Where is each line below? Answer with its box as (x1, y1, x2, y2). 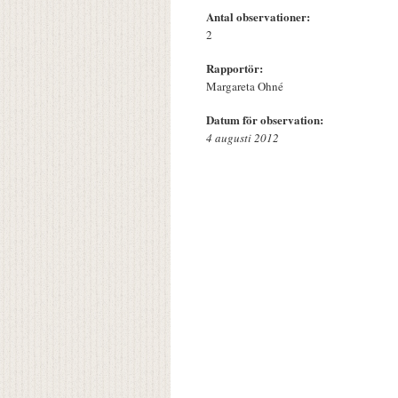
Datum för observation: (206, 111, 327, 129)
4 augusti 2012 (206, 130, 279, 147)
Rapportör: (206, 60, 267, 77)
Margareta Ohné (206, 78, 283, 95)
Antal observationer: (206, 8, 314, 26)
